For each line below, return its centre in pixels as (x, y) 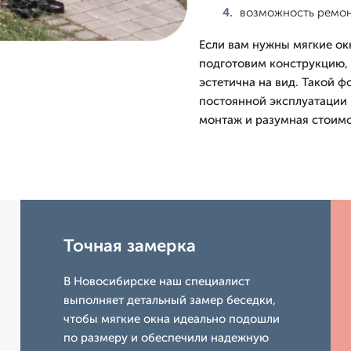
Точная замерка (130, 246)
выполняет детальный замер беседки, (170, 300)
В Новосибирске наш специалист (157, 281)
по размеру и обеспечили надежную (166, 338)
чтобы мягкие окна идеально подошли (172, 319)
